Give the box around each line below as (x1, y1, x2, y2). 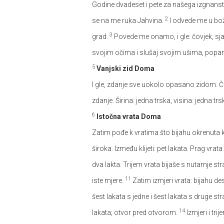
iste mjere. (92, 176, 125, 184)
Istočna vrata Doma (96, 112, 161, 120)
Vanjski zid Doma (96, 64, 154, 72)
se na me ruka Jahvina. (92, 16, 165, 24)
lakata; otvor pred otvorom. (92, 208, 179, 216)
